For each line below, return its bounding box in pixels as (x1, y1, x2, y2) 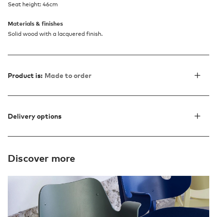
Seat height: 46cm (8, 1, 58, 8)
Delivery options (8, 112, 62, 121)
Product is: (8, 71, 43, 80)
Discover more (8, 152, 76, 164)
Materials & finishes (8, 20, 63, 28)
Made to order (45, 71, 92, 80)
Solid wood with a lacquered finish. (8, 31, 103, 38)
